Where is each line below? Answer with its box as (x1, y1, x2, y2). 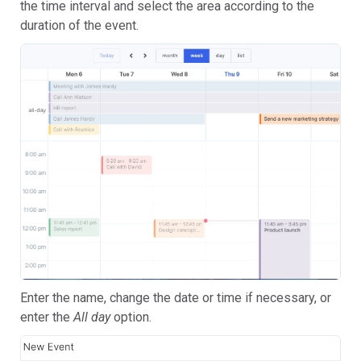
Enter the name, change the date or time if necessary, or (20, 290, 331, 306)
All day (73, 309, 110, 326)
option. (110, 309, 151, 326)
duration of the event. (20, 17, 139, 33)
